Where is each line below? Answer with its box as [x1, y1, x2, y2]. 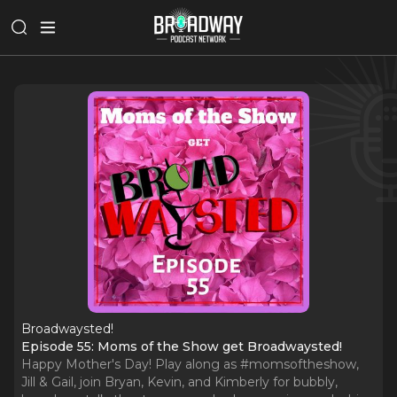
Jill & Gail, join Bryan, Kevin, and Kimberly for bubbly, [21, 374, 338, 390]
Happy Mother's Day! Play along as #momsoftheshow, [21, 356, 359, 372]
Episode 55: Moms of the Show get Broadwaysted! [21, 339, 342, 354]
